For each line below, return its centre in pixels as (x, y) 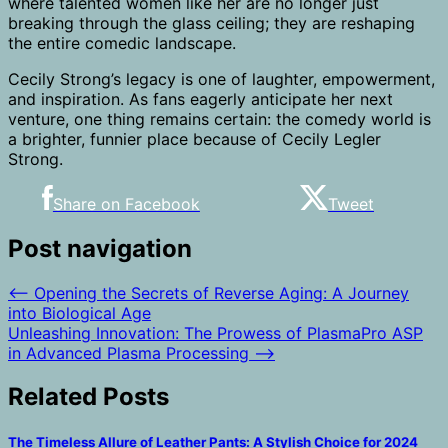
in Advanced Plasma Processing (128, 352)
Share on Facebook (126, 203)
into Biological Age (79, 312)
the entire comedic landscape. (122, 42)
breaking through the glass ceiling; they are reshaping (211, 22)
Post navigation (100, 248)
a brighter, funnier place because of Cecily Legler (194, 138)
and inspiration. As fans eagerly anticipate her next (200, 98)
